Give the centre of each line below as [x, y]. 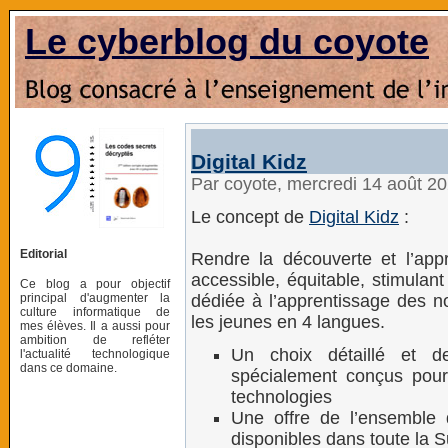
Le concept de [250, 217]
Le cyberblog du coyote [227, 41]
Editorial [43, 253]
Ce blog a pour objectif [95, 283]
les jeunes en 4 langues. [288, 322]
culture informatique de [95, 311]
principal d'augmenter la [95, 297]
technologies [281, 397]
